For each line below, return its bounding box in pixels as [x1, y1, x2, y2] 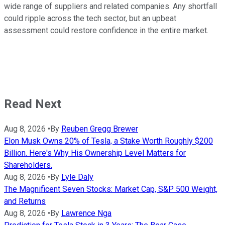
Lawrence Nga [61, 208, 111, 218]
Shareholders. [4, 160, 52, 170]
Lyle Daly [61, 172, 93, 182]
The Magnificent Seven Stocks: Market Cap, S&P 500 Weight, [4, 184, 217, 194]
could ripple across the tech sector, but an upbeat [4, 14, 176, 24]
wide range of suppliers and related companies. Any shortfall [4, 2, 217, 12]
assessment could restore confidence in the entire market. [4, 26, 208, 36]
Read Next [4, 97, 61, 111]
